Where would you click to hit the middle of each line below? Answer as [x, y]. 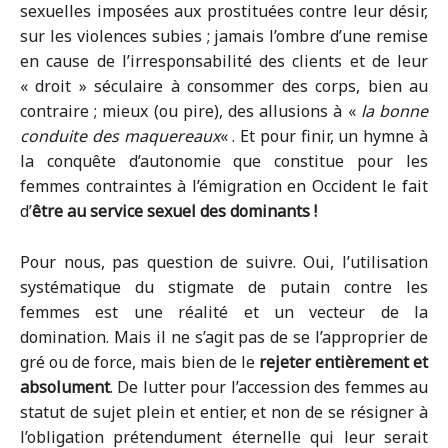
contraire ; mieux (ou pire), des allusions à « [190, 111]
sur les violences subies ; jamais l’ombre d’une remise [224, 36]
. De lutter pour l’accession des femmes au [269, 387]
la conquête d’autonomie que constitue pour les [224, 161]
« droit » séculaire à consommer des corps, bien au [224, 86]
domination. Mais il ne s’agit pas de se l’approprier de [224, 337]
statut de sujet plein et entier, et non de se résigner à [224, 412]
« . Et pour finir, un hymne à [324, 136]
